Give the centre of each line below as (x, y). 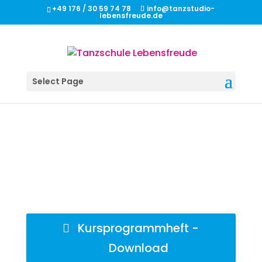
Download (138, 248)
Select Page (58, 82)
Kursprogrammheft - (139, 228)
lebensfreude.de (131, 15)
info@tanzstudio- (181, 8)
